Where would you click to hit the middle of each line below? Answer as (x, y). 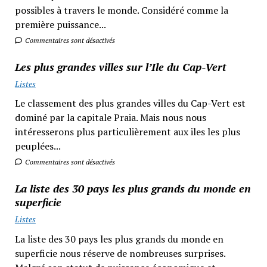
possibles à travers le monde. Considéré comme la (121, 10)
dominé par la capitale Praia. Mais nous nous (110, 118)
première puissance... (60, 24)
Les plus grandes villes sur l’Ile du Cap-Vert (120, 66)
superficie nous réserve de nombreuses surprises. (120, 253)
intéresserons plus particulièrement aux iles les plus (127, 132)
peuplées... (38, 146)
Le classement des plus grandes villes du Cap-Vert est (130, 103)
